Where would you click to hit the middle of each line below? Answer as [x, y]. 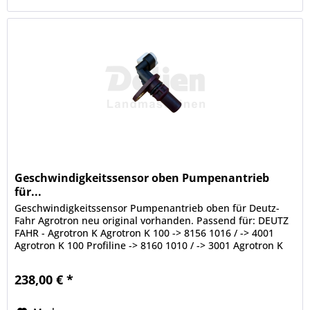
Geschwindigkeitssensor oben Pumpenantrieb [142, 177]
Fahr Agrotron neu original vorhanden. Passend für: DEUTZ [152, 220]
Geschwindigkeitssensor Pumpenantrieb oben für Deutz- [147, 208]
